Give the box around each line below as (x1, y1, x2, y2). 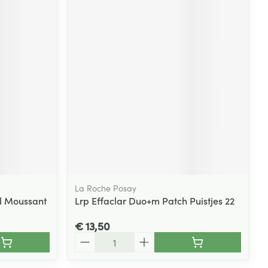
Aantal (74, 230, 103, 244)
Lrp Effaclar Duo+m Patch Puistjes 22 (75, 193, 235, 207)
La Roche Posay (75, 181, 137, 194)
